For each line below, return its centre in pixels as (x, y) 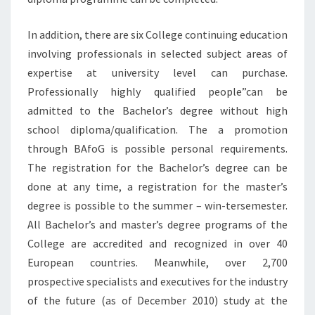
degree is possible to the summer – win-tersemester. (157, 205)
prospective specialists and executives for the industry (157, 281)
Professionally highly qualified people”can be (157, 91)
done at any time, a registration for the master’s (157, 186)
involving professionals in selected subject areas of (157, 53)
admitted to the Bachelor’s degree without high (157, 110)
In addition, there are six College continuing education (157, 34)
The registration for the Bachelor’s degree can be (157, 167)
